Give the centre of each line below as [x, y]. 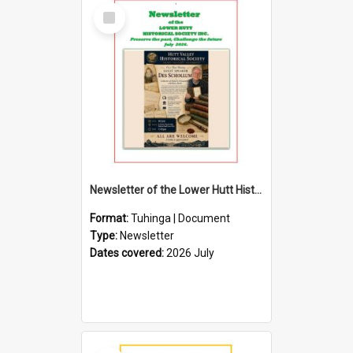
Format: [110, 218]
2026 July [190, 253]
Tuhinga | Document [180, 218]
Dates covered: [128, 253]
